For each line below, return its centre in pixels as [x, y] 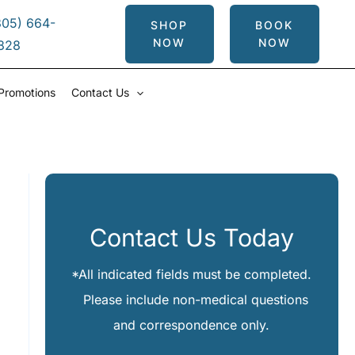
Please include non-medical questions [191, 300]
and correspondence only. [192, 325]
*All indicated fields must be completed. [192, 275]
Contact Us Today [191, 238]
